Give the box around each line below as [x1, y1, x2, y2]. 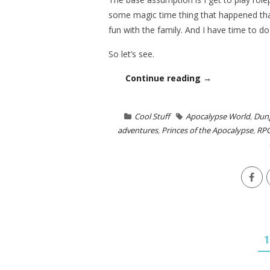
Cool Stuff [134, 111, 170, 122]
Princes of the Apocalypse [162, 125, 253, 136]
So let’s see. [108, 48, 154, 60]
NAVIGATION [73, 248, 152, 266]
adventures [118, 125, 158, 136]
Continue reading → [125, 72, 212, 84]
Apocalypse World [185, 111, 250, 122]
